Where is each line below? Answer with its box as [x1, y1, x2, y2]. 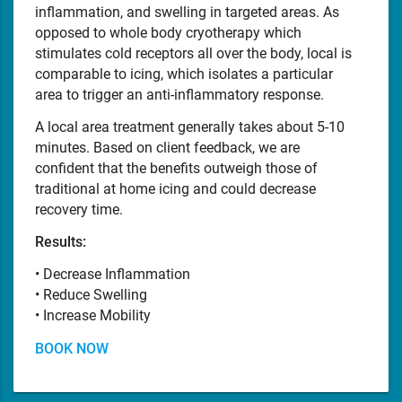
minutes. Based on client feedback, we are [35, 139, 300, 157]
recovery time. [35, 201, 123, 219]
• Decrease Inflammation [35, 266, 190, 284]
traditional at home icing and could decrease [35, 180, 316, 198]
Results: [35, 233, 86, 251]
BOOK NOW [35, 339, 109, 357]
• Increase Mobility [35, 307, 151, 325]
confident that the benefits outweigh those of [35, 160, 318, 178]
